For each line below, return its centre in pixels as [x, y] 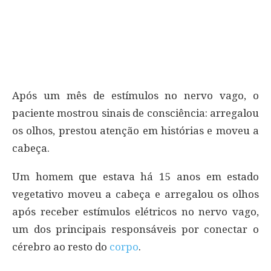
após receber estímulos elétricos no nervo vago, [135, 211]
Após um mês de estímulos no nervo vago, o [135, 95]
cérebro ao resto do [61, 247]
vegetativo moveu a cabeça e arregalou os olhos [135, 194]
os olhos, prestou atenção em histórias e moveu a [135, 130]
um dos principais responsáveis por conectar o [135, 229]
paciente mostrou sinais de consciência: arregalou [135, 113]
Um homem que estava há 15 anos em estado [135, 176]
